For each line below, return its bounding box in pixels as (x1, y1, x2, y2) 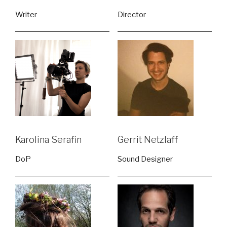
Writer (15, 10, 37, 19)
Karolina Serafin (15, 134, 82, 145)
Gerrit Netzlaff (118, 134, 178, 145)
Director (118, 10, 146, 19)
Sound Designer (118, 154, 173, 164)
